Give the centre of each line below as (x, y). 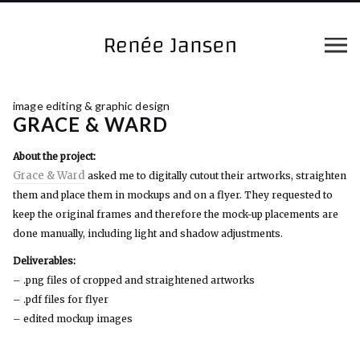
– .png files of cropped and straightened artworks (134, 280)
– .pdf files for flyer (61, 299)
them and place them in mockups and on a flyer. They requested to (173, 195)
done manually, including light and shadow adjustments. (148, 233)
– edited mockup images (73, 319)
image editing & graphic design (92, 106)
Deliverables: (44, 261)
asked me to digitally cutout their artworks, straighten (216, 176)
